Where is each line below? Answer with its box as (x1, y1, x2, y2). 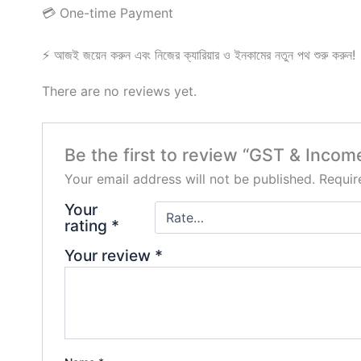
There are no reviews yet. (42, 82, 197, 99)
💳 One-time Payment (42, 5, 173, 22)
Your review (64, 246, 155, 266)
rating (64, 216, 111, 236)
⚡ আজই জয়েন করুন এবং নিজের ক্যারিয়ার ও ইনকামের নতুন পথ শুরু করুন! (42, 46, 355, 63)
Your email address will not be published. (64, 171, 315, 188)
